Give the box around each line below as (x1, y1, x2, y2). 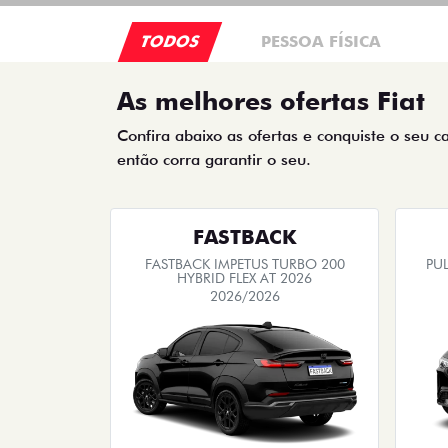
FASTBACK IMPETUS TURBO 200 (144, 256, 345, 272)
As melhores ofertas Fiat (117, 86, 425, 116)
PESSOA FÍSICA (261, 32, 381, 51)
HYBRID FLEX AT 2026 (177, 270, 312, 286)
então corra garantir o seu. (117, 150, 311, 169)
